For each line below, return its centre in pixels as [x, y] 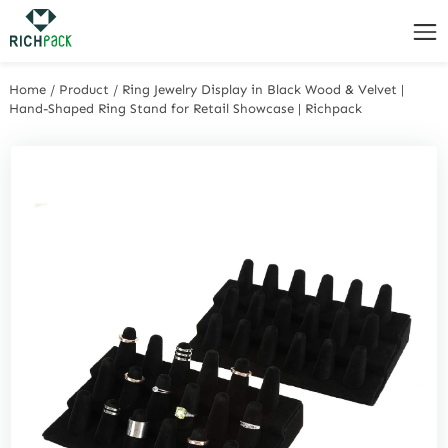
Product [84, 89]
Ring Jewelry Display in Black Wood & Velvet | [263, 89]
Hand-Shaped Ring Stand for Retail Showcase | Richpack [186, 108]
